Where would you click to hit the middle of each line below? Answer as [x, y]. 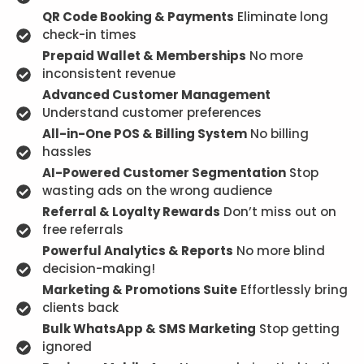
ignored [67, 347]
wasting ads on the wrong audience [157, 191]
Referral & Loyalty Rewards [131, 212]
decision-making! [98, 269]
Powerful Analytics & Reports [137, 251]
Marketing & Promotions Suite [139, 290]
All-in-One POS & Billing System [144, 134]
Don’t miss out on [278, 212]
